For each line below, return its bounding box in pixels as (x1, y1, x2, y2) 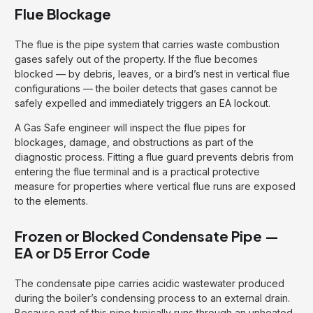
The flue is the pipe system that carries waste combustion (15, 38, 279, 51)
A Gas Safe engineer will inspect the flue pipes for (15, 122, 246, 134)
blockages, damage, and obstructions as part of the (15, 136, 254, 149)
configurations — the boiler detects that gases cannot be (15, 82, 277, 95)
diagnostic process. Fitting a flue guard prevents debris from (15, 151, 293, 163)
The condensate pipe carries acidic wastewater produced (15, 277, 284, 290)
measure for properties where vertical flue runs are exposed (15, 180, 296, 193)
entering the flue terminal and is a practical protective (15, 166, 260, 178)
